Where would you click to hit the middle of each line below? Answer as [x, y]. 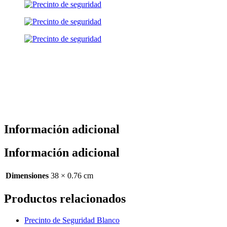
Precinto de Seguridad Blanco [72, 220]
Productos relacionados [65, 199]
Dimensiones [27, 176]
